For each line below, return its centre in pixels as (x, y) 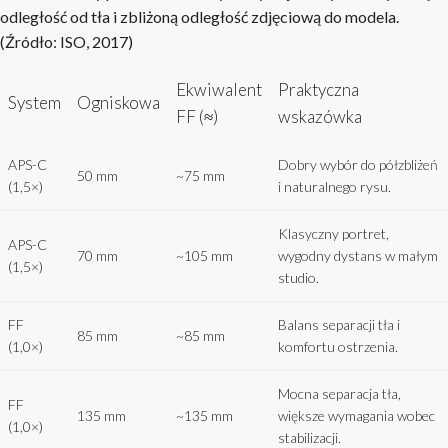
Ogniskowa (118, 102)
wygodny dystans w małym (358, 255)
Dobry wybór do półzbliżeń (358, 164)
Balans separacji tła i (339, 324)
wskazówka (320, 116)
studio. (298, 277)
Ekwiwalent (219, 89)
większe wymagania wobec (356, 415)
